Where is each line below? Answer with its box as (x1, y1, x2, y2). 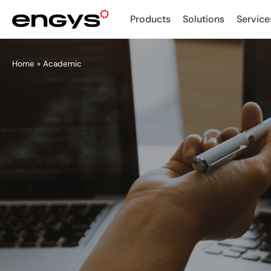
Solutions (183, 13, 224, 25)
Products (130, 13, 171, 25)
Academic (43, 59, 82, 69)
